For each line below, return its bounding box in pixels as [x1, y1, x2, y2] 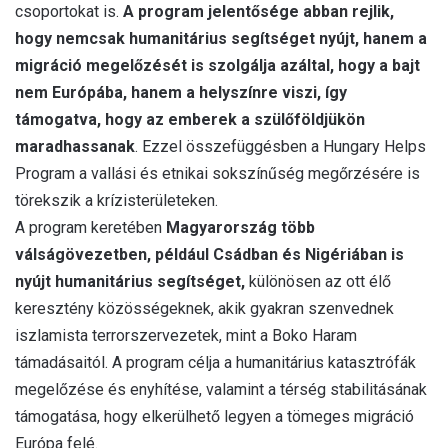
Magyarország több [166, 218, 315, 237]
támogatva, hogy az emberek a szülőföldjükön [15, 110, 365, 129]
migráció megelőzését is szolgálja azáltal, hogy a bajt [15, 56, 420, 75]
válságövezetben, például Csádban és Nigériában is [15, 245, 404, 264]
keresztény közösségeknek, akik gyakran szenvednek [15, 299, 394, 318]
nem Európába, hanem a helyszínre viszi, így [15, 83, 347, 102]
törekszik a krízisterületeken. [15, 191, 218, 210]
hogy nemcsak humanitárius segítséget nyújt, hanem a [15, 29, 427, 48]
